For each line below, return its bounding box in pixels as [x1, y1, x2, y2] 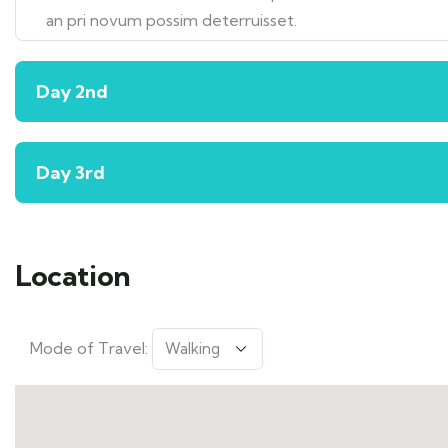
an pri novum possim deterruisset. [46, 10, 297, 30]
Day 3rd [36, 161, 105, 184]
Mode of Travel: [30, 338, 148, 358]
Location [15, 258, 131, 293]
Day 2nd [36, 80, 108, 103]
